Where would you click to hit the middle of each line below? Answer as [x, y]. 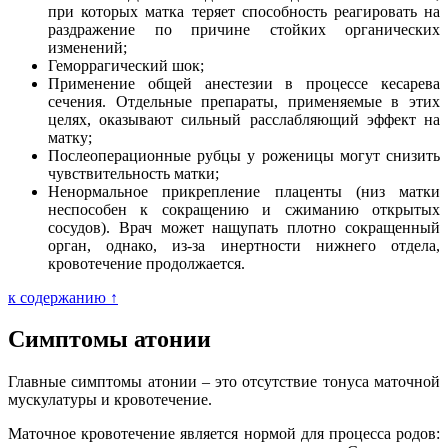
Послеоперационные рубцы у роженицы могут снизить [244, 155]
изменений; [87, 47]
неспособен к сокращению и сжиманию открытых [244, 209]
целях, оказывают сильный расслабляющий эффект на [244, 119]
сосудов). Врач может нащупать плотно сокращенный [244, 227]
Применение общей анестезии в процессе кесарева [244, 83]
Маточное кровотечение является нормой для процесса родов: [224, 434]
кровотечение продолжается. [146, 263]
